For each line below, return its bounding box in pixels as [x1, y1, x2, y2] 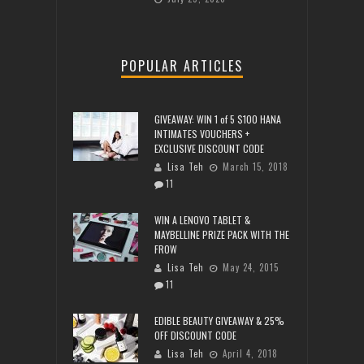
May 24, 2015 [223, 261, 279, 275]
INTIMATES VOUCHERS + [154, 127, 249, 141]
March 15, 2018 [223, 160, 288, 174]
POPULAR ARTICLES [121, 56, 243, 76]
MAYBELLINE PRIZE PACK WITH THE [154, 227, 289, 242]
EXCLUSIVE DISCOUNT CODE [154, 141, 264, 156]
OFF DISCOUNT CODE [154, 328, 236, 343]
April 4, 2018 [223, 347, 278, 361]
